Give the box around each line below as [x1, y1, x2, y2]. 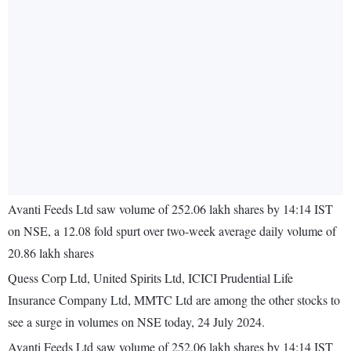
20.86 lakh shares [8, 244, 94, 262]
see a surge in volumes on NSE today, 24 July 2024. [8, 313, 265, 331]
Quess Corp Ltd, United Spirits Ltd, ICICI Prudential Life [8, 270, 293, 287]
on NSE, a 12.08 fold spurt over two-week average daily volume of [8, 223, 336, 240]
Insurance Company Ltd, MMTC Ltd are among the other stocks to [8, 291, 340, 309]
